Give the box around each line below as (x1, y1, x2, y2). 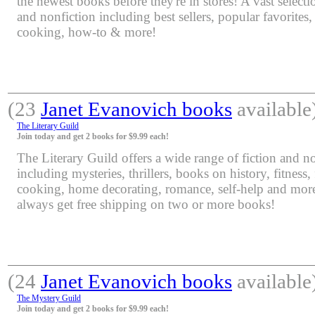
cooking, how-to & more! (17, 24, 156, 39)
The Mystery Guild (17, 292, 81, 303)
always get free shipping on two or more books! (17, 196, 275, 212)
